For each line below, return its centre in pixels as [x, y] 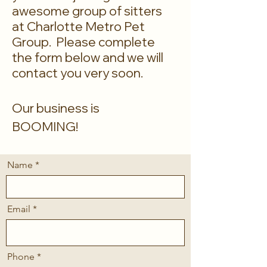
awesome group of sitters [87, 11]
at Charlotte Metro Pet [78, 26]
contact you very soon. [77, 73]
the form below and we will [88, 57]
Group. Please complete [83, 42]
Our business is [56, 108]
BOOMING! [45, 126]
